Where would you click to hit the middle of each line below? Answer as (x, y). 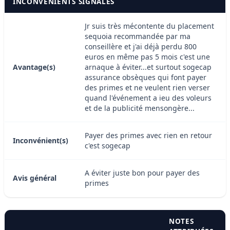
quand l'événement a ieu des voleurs (148, 98)
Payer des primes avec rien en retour (148, 135)
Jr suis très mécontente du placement (149, 26)
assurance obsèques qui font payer (146, 77)
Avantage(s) (34, 67)
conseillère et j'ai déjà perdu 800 (141, 46)
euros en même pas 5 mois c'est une (147, 56)
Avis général (35, 178)
